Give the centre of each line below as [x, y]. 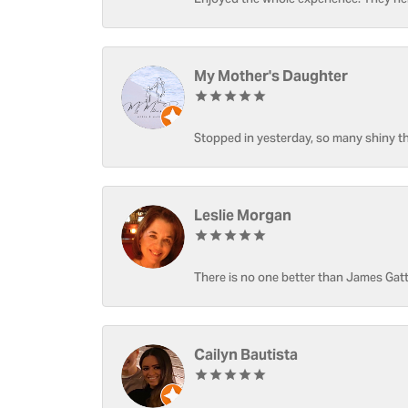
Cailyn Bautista [246, 355]
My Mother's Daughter [271, 76]
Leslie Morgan [243, 215]
